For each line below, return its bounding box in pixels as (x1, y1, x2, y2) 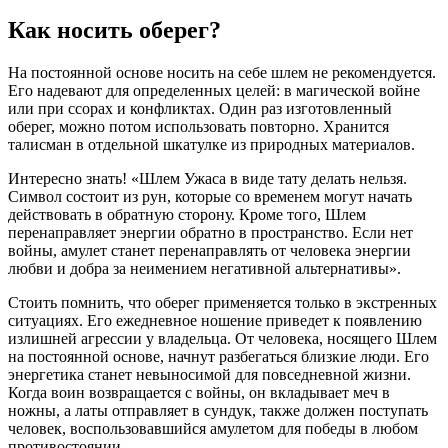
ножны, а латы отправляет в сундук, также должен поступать (8, 401, 428, 419)
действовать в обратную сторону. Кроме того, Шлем (8, 205, 366, 223)
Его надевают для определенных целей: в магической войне (8, 81, 420, 99)
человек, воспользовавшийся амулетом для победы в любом (8, 419, 418, 437)
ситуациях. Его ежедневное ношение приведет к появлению (8, 311, 422, 329)
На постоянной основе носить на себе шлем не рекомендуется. (8, 63, 436, 81)
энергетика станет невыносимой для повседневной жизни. (8, 365, 411, 383)
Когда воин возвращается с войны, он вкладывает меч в (8, 383, 390, 401)
